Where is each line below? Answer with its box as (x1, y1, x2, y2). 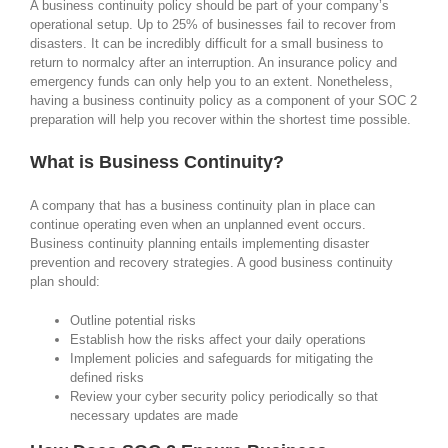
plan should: (30, 273, 100, 289)
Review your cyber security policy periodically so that (70, 388, 378, 404)
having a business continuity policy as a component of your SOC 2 (30, 92, 417, 108)
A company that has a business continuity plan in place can (30, 197, 375, 213)
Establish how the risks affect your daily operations (70, 331, 366, 347)
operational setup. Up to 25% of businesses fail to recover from (30, 16, 396, 32)
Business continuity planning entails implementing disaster (30, 235, 369, 251)
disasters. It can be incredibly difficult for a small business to (30, 35, 383, 51)
